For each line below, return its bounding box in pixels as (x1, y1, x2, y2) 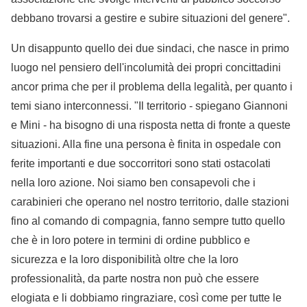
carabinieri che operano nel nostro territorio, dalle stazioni (11, 196, 289, 208)
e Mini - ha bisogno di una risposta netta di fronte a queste (11, 119, 291, 132)
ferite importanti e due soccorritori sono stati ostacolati (11, 158, 271, 170)
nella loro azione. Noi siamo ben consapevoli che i (11, 177, 256, 189)
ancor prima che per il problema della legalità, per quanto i (11, 81, 293, 93)
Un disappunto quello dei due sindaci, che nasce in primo (11, 42, 289, 55)
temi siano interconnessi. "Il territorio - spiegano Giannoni (11, 100, 288, 112)
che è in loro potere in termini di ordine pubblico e (11, 234, 250, 247)
